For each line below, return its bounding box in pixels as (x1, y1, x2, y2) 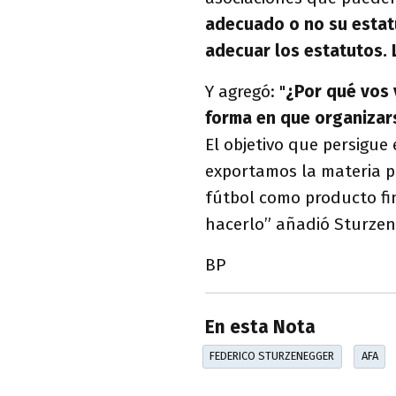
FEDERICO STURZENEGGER (209, 349, 335, 363)
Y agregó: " (205, 81, 286, 102)
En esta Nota (205, 316, 316, 339)
